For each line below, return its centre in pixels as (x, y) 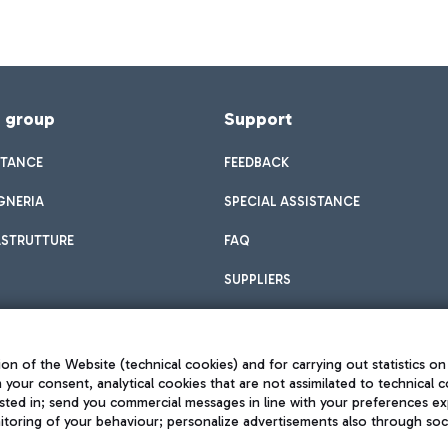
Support (258, 119)
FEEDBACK (256, 162)
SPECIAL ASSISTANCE (292, 201)
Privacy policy (212, 428)
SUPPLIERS (257, 279)
